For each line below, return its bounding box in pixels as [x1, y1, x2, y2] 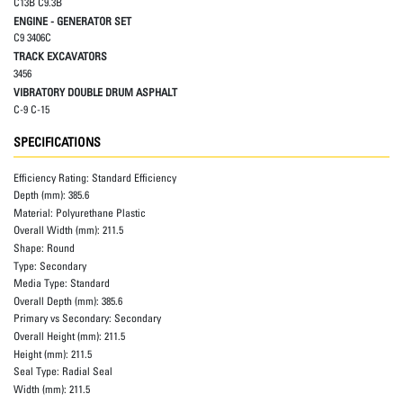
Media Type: [13, 276, 70, 291]
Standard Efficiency [92, 170, 176, 184]
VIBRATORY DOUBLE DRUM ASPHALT [13, 85, 177, 100]
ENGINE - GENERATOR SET [13, 13, 131, 28]
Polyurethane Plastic [56, 205, 146, 219]
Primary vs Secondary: [13, 311, 114, 326]
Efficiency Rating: [13, 170, 92, 184]
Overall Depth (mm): [13, 293, 102, 308]
